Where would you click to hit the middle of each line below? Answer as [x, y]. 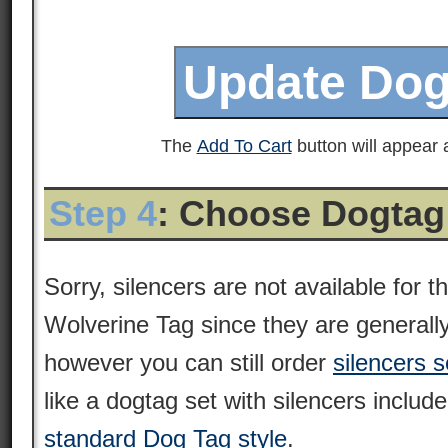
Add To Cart [244, 146]
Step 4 [103, 213]
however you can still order [188, 362]
